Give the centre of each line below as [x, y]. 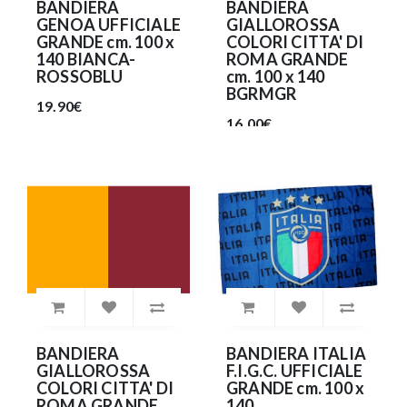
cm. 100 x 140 [276, 76]
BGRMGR [262, 93]
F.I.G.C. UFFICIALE [295, 371]
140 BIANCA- [86, 59]
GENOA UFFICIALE [109, 24]
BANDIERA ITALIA [296, 354]
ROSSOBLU [80, 76]
